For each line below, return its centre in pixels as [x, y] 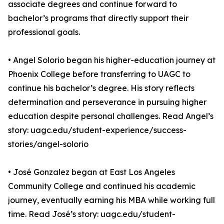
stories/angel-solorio [48, 144]
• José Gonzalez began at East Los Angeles [91, 172]
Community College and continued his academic [102, 186]
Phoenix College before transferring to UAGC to [99, 74]
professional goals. [44, 32]
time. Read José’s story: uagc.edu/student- [92, 214]
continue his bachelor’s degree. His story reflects [101, 88]
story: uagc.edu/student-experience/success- [97, 130]
